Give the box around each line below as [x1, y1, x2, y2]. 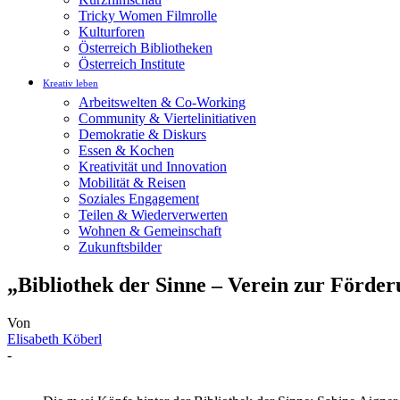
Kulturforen [79, 24, 145, 39]
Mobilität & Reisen [79, 175, 186, 190]
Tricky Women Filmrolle [79, 8, 217, 23]
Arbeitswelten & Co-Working [79, 95, 246, 110]
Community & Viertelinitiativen [79, 111, 256, 126]
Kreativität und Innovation [79, 159, 227, 174]
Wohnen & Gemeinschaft [79, 223, 221, 238]
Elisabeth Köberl [7, 330, 102, 346]
